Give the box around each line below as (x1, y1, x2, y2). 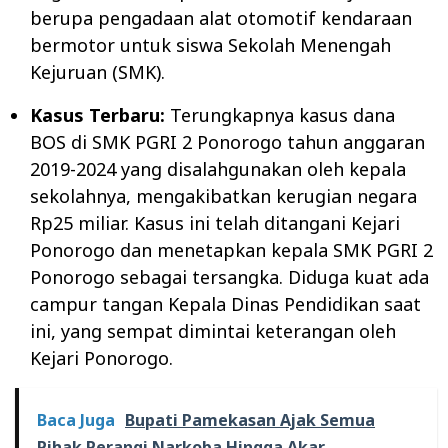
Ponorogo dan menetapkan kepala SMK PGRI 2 (30, 238, 433, 263)
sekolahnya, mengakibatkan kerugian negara (30, 184, 417, 209)
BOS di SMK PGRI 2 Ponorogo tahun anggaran (30, 130, 425, 155)
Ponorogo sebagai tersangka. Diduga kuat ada (30, 265, 429, 290)
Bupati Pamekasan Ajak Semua (125, 409, 375, 432)
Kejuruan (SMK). (30, 60, 165, 85)
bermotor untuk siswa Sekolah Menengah (30, 33, 391, 58)
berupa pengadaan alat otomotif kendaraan (30, 6, 412, 31)
